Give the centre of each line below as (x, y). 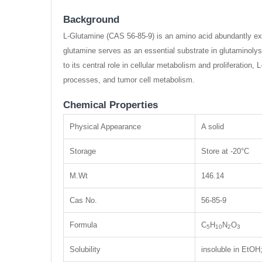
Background (91, 20)
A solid (213, 127)
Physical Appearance (105, 127)
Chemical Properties (111, 105)
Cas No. (83, 200)
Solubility (85, 249)
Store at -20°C (225, 151)
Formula (83, 225)
